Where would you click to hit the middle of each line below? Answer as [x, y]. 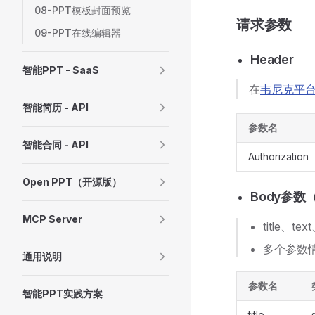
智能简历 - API [56, 107]
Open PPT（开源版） [72, 182]
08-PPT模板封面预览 [83, 10]
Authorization [278, 156]
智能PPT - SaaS [61, 70]
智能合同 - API [56, 144]
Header [272, 59]
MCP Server [52, 219]
